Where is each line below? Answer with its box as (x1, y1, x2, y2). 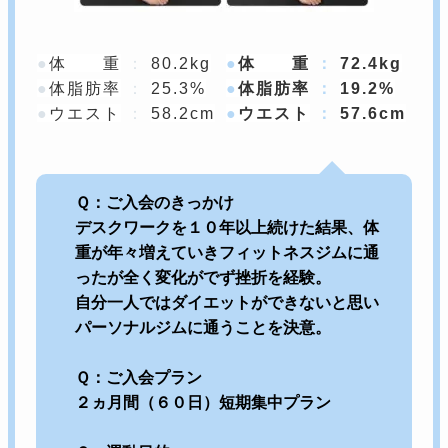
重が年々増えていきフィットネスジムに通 (74, 244, 379, 262)
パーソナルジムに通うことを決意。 (74, 319, 331, 337)
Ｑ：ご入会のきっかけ (74, 194, 234, 212)
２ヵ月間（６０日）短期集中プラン (74, 394, 331, 412)
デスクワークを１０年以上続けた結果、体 (74, 219, 379, 237)
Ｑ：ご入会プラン (74, 369, 202, 387)
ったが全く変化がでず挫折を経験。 (74, 269, 331, 287)
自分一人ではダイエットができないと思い (74, 294, 379, 312)
